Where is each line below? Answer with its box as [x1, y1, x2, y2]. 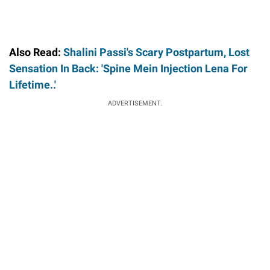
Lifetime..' [9, 78, 56, 91]
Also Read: [9, 45, 61, 58]
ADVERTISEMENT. [108, 99, 162, 107]
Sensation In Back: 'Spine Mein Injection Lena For [9, 61, 248, 75]
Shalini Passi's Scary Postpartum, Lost [61, 45, 250, 58]
